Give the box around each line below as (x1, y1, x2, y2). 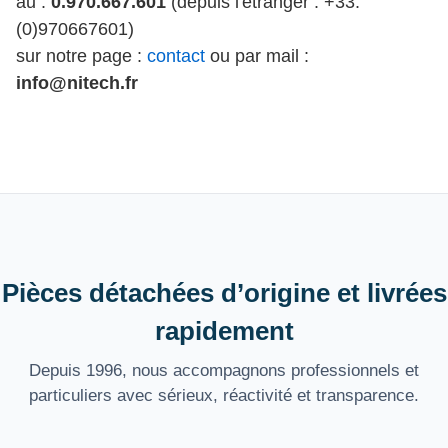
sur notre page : (16, 46, 147, 67)
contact (147, 46, 205, 67)
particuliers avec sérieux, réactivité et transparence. (29, 386, 419, 406)
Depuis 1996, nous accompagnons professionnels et (29, 361, 419, 381)
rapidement (154, 317, 294, 346)
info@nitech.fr (16, 73, 138, 94)
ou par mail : (205, 46, 309, 67)
